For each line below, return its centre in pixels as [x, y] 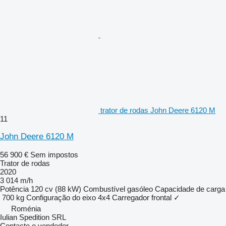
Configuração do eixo [61, 197]
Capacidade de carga [190, 189]
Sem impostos [54, 154]
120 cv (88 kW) [56, 189]
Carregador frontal [142, 197]
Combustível [104, 189]
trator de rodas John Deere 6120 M [158, 110]
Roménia [26, 208]
